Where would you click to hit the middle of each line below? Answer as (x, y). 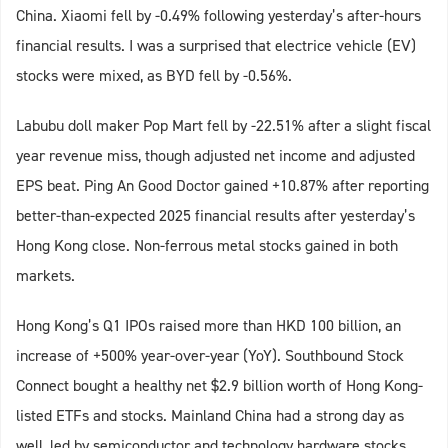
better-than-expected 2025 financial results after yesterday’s (215, 216)
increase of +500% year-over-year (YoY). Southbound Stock (210, 356)
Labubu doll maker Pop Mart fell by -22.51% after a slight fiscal (223, 126)
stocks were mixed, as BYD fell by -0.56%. (154, 76)
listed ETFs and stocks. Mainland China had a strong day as (210, 416)
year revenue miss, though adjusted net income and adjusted (215, 156)
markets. (45, 276)
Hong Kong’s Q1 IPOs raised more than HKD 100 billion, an (208, 326)
